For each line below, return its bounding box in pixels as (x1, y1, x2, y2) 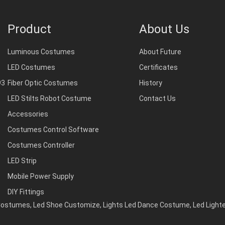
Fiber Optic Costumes (7, 79, 78, 87)
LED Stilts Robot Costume (7, 94, 91, 102)
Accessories (7, 110, 48, 118)
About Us (139, 22, 189, 36)
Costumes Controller (7, 141, 75, 149)
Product (7, 22, 51, 36)
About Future (139, 48, 181, 56)
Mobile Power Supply (7, 172, 74, 180)
